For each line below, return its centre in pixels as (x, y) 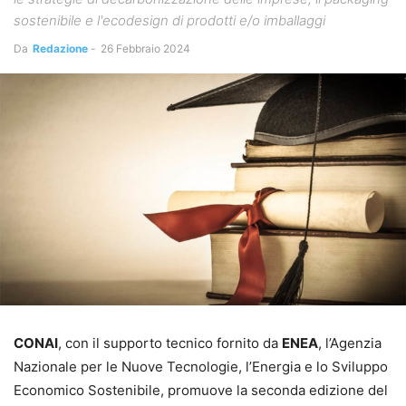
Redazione (60, 48)
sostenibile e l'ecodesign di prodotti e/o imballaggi (169, 20)
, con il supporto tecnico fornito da (170, 343)
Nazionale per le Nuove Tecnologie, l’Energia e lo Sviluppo (201, 366)
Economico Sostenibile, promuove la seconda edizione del (201, 390)
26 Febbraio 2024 (145, 48)
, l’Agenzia (350, 343)
